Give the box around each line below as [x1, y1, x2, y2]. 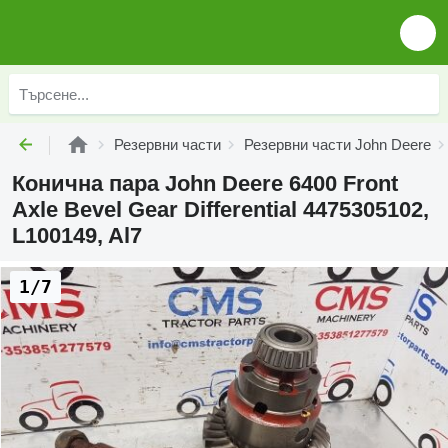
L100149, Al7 [12, 223, 142, 248]
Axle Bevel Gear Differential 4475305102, [12, 197, 429, 222]
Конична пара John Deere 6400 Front [12, 171, 398, 196]
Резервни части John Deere [244, 136, 431, 153]
